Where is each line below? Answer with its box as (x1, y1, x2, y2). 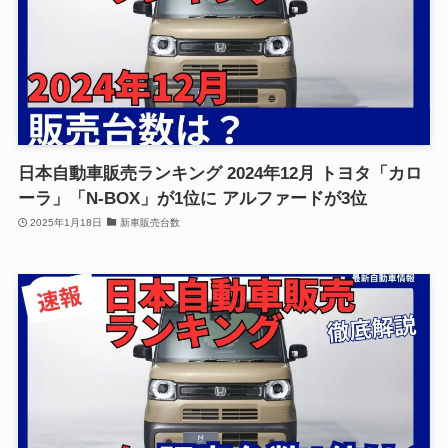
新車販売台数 (119, 217, 180, 229)
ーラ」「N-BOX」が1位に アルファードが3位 (17, 188, 367, 208)
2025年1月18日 (30, 217, 103, 229)
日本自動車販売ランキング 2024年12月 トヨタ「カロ (17, 163, 422, 183)
